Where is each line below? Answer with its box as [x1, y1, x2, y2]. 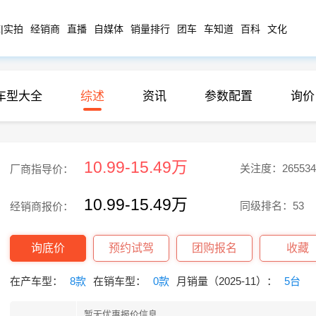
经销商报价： [10, 200, 73, 212]
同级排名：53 [239, 199, 304, 212]
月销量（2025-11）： [176, 275, 277, 287]
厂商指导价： [10, 163, 73, 175]
